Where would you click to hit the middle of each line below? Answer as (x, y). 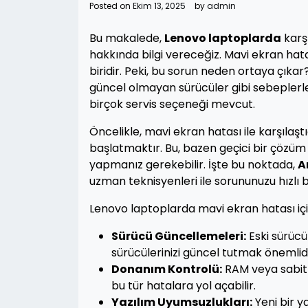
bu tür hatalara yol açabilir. (184, 286)
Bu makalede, (127, 38)
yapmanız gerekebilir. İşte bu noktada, (194, 165)
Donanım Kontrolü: (167, 269)
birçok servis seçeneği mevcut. (172, 104)
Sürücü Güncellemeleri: (179, 236)
